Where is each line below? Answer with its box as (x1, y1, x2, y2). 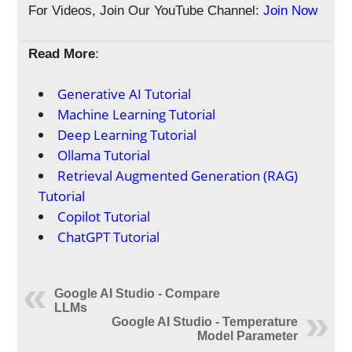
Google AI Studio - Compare (54, 287, 221, 300)
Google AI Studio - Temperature (111, 315, 298, 328)
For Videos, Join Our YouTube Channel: (28, 3, 260, 18)
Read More (28, 46, 96, 61)
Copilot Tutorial (57, 207, 151, 225)
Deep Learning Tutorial (57, 126, 197, 144)
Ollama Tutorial (57, 146, 151, 164)
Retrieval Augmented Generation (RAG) (57, 167, 299, 185)
